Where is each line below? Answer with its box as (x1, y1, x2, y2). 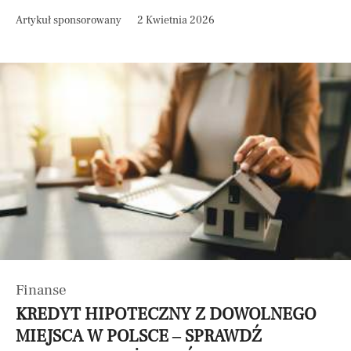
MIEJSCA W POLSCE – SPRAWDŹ (16, 325, 262, 347)
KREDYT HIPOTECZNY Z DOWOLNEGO (16, 303, 317, 325)
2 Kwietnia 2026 (137, 13, 215, 27)
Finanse (16, 280, 67, 299)
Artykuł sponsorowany (16, 13, 121, 27)
